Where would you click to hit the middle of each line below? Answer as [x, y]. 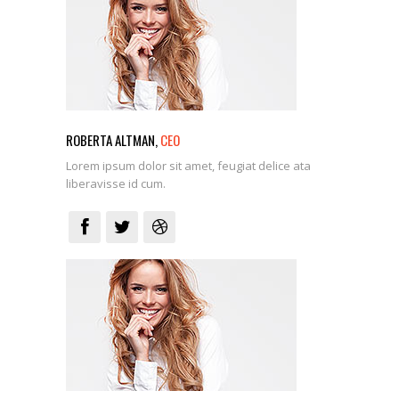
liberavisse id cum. [116, 184]
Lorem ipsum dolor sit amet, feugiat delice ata [188, 166]
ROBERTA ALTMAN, [113, 140]
